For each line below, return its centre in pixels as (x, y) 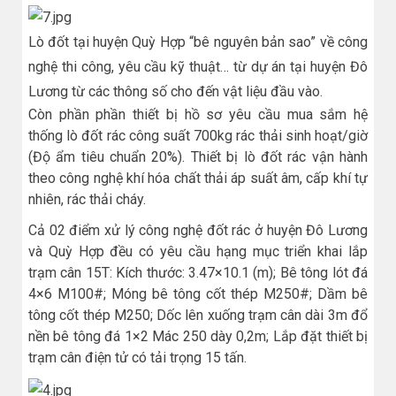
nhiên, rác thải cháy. (87, 199)
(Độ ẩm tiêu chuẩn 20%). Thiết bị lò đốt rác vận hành (198, 156)
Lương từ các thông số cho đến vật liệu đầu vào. (175, 91)
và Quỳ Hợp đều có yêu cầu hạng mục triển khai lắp (198, 251)
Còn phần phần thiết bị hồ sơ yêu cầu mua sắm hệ (198, 114)
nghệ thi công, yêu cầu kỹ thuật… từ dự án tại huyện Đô (198, 66)
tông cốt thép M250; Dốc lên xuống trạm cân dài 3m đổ (198, 315)
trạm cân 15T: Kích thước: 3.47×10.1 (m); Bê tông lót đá (198, 272)
